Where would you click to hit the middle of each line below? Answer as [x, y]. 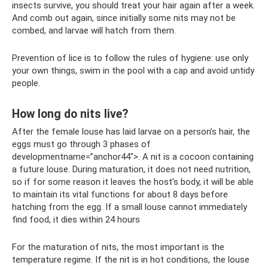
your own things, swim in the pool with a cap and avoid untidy [133, 71]
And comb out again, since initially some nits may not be [124, 18]
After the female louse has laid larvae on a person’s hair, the [131, 132]
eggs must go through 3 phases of [81, 144]
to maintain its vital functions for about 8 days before [120, 195]
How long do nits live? [70, 114]
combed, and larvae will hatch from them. [94, 31]
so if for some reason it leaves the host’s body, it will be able [133, 182]
